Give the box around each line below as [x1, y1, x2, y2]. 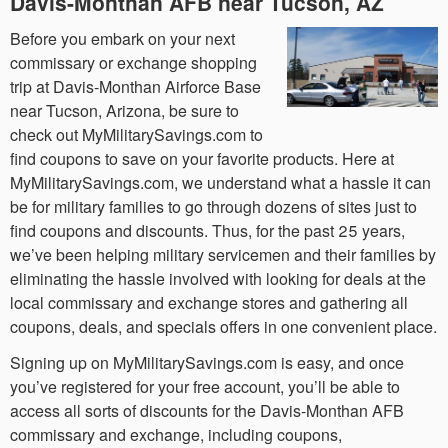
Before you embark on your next [10, 26, 235, 50]
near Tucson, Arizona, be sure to [10, 98, 239, 122]
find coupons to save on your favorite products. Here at [10, 146, 394, 170]
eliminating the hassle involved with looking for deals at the [10, 266, 426, 290]
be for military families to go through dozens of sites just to [10, 194, 417, 218]
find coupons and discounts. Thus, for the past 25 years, [10, 218, 405, 242]
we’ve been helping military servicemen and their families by [10, 242, 436, 266]
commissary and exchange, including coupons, [10, 422, 342, 446]
